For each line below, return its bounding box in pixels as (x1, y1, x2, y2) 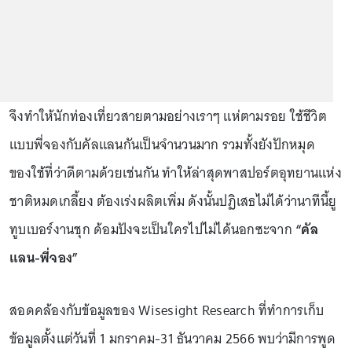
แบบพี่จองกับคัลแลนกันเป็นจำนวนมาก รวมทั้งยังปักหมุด (9, 133, 315, 156)
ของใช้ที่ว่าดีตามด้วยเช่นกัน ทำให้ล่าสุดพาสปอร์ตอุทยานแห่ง (9, 161, 342, 185)
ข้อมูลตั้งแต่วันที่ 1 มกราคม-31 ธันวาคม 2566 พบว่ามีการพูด (9, 327, 336, 350)
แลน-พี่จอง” (9, 246, 82, 269)
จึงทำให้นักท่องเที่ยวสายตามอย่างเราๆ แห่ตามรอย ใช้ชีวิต (9, 104, 327, 128)
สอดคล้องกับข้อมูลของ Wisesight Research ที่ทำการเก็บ (9, 299, 324, 322)
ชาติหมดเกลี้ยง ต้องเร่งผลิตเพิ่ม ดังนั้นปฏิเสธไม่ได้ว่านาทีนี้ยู (9, 189, 337, 213)
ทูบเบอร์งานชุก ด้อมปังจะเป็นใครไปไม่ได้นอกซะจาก (9, 218, 292, 241)
